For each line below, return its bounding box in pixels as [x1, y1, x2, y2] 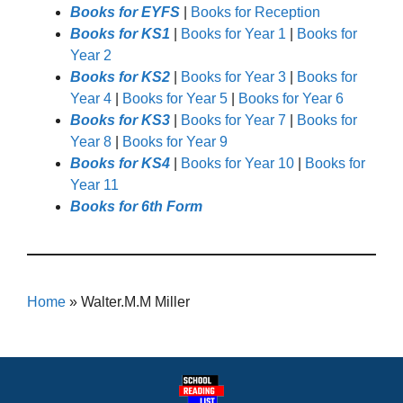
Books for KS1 [70, 25, 170, 41]
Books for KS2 [70, 68, 170, 85]
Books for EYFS [70, 4, 180, 20]
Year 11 [70, 176, 119, 193]
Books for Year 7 [181, 112, 286, 128]
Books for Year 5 [122, 90, 228, 106]
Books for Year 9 [122, 133, 228, 149]
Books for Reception [191, 4, 320, 20]
